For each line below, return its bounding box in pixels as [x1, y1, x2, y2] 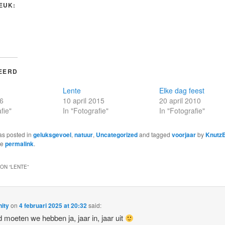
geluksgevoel [33, 130, 71, 139]
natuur [74, 130, 93, 139]
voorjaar [171, 130, 196, 139]
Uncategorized [95, 130, 138, 139]
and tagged [137, 130, 172, 139]
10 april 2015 [62, 95, 104, 105]
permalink [5, 139, 34, 148]
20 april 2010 [159, 95, 201, 105]
